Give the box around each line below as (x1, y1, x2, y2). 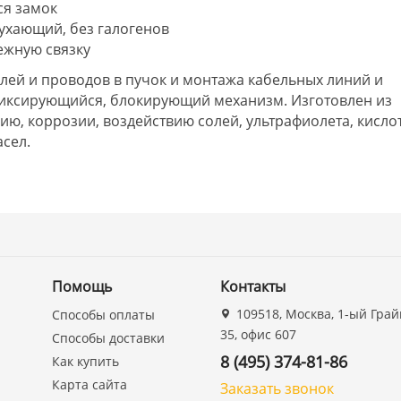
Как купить (52, 353, 120, 370)
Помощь (52, 277, 113, 296)
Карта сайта (52, 376, 128, 393)
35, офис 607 (220, 326, 297, 343)
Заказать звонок (220, 379, 335, 398)
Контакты (220, 277, 286, 296)
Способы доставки (52, 329, 166, 346)
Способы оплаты (52, 306, 156, 323)
